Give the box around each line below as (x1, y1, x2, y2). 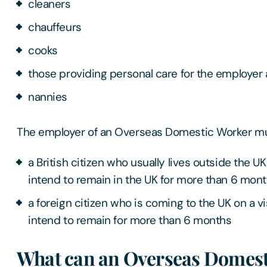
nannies (28, 89, 68, 105)
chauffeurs (28, 20, 82, 35)
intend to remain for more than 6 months (28, 213, 232, 228)
